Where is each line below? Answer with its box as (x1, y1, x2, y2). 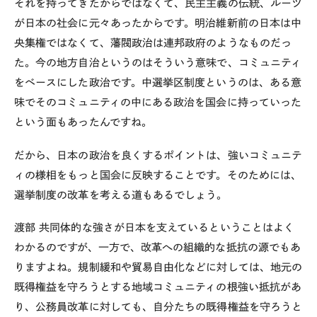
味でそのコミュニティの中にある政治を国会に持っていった (14, 96, 302, 108)
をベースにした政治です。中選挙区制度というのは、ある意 (14, 76, 302, 88)
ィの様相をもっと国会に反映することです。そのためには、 (14, 169, 302, 180)
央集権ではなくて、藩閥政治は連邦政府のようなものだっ (14, 37, 292, 48)
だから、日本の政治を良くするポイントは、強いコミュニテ (14, 149, 303, 161)
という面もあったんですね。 (14, 116, 152, 127)
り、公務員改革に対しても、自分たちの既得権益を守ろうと (14, 301, 303, 313)
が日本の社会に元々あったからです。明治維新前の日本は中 (14, 17, 302, 28)
